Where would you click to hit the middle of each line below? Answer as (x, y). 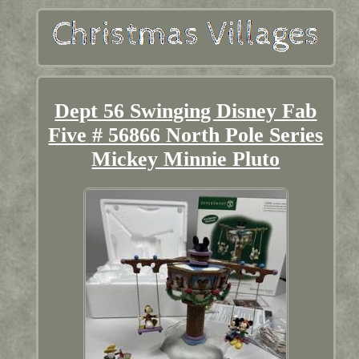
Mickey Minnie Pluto (186, 159)
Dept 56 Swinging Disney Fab (186, 111)
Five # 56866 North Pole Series (186, 135)
